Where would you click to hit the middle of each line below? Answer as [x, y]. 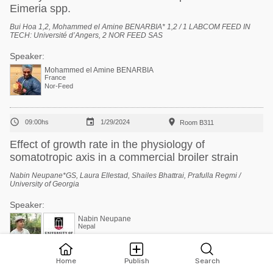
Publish [136, 261]
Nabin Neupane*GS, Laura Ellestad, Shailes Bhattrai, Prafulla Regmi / [125, 175]
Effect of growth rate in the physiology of [107, 144]
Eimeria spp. [40, 9]
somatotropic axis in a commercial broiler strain [124, 157]
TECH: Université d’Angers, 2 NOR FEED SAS [86, 35]
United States [98, 263]
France [55, 77]
